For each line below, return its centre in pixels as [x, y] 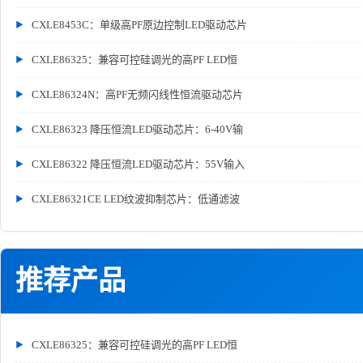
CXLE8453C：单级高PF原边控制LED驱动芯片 [139, 25]
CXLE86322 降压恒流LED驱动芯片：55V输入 [138, 164]
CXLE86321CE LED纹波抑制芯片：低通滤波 [136, 199]
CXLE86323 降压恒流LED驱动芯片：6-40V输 [137, 129]
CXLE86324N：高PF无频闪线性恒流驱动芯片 [137, 94]
